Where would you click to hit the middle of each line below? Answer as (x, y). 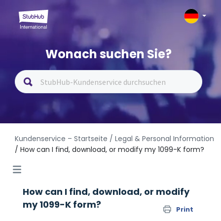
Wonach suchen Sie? (109, 54)
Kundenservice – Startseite (62, 139)
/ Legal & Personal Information (162, 139)
